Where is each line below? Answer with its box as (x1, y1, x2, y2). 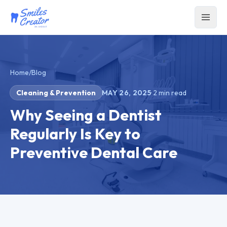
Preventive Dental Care (10, 143, 177, 162)
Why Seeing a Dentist (10, 105, 162, 125)
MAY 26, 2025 (102, 88, 152, 97)
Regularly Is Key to (10, 124, 140, 143)
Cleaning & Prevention (16, 88, 96, 97)
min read (157, 88, 187, 97)
